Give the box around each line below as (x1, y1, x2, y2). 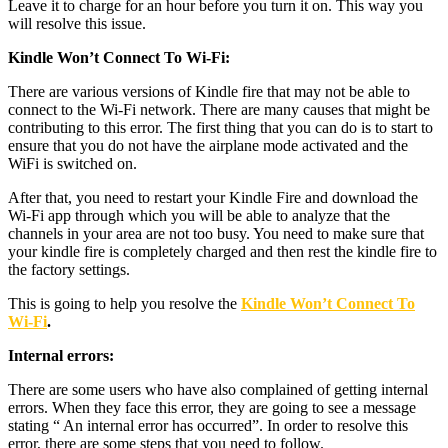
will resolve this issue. (8, 14, 146, 32)
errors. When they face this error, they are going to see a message (8, 398, 416, 416)
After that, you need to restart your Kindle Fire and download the (8, 188, 418, 206)
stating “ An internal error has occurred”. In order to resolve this (8, 416, 408, 434)
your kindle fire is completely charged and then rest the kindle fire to (8, 242, 437, 260)
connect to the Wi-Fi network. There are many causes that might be (8, 100, 430, 118)
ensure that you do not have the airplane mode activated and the (8, 136, 408, 154)
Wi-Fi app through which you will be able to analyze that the (8, 206, 390, 224)
